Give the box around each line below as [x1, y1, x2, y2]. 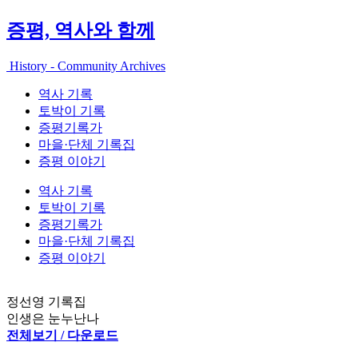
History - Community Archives [6, 58, 165, 73]
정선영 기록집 [6, 294, 86, 308]
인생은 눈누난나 [6, 311, 99, 325]
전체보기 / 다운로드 [6, 328, 118, 342]
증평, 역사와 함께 [6, 19, 155, 41]
